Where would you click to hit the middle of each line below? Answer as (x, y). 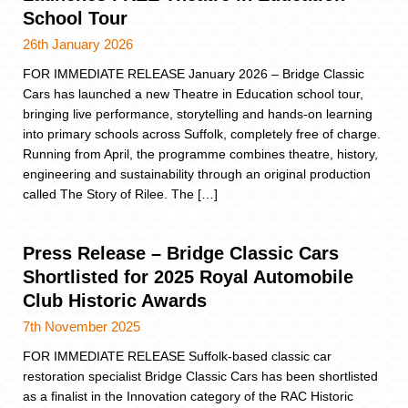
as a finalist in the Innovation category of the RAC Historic (188, 397)
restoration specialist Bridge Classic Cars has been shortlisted (200, 377)
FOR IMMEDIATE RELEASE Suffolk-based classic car (177, 357)
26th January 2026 (78, 45)
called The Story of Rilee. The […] (120, 194)
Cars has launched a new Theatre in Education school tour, (193, 94)
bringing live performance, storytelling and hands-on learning (198, 114)
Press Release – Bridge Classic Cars (181, 254)
